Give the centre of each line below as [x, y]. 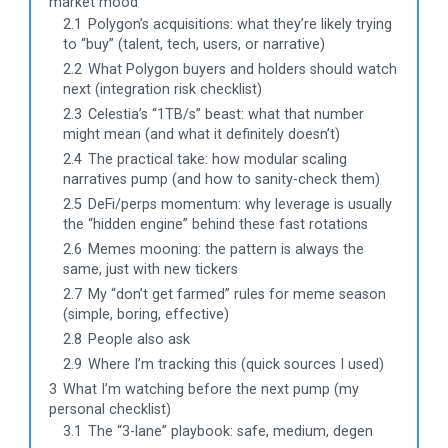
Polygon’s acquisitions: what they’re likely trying [240, 25]
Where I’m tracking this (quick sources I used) [236, 365]
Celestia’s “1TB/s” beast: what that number [226, 115]
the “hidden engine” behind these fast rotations [215, 225]
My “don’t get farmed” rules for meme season [237, 295]
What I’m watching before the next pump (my [211, 390]
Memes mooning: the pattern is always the [226, 250]
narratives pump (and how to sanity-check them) [221, 180]
